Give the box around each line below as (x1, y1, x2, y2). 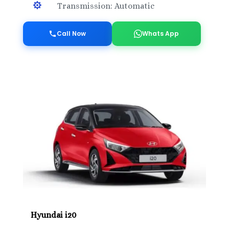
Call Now (57, 29, 86, 38)
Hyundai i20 (30, 210, 76, 220)
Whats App (142, 29, 179, 38)
